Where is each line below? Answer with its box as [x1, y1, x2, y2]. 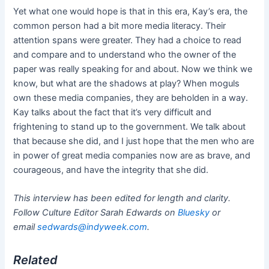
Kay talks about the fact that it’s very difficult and [13, 106, 212, 118]
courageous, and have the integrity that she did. [13, 164, 209, 175]
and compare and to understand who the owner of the [13, 49, 237, 60]
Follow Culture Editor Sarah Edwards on [13, 207, 178, 219]
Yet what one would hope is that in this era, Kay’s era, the [13, 5, 248, 17]
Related [13, 253, 58, 268]
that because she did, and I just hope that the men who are [13, 135, 255, 147]
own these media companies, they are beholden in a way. [13, 92, 249, 103]
